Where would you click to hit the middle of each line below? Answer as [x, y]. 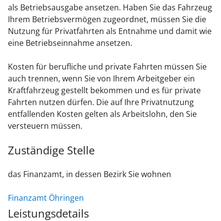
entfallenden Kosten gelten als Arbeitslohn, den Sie [102, 114]
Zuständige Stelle [51, 150]
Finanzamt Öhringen [46, 198]
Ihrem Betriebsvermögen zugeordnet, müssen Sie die [107, 19]
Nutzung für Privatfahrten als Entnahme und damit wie [110, 31]
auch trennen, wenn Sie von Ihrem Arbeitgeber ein [101, 79]
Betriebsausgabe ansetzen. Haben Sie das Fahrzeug [116, 8]
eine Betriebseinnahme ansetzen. [70, 43]
